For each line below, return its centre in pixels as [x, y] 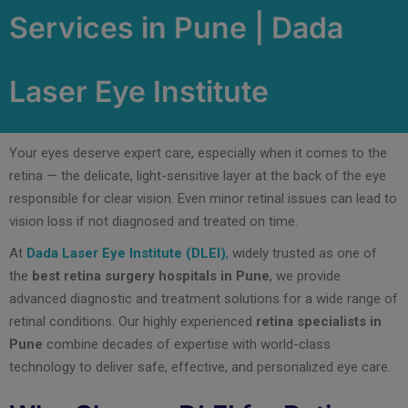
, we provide [305, 275]
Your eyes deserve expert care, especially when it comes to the [198, 153]
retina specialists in [319, 321]
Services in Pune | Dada [176, 27]
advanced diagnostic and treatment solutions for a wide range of [204, 298]
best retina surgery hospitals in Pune [151, 275]
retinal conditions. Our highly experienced [133, 321]
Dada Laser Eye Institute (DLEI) [126, 253]
